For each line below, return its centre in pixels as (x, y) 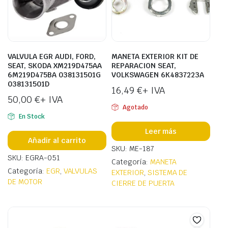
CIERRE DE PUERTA (143, 183)
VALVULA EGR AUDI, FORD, (52, 57)
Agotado (135, 108)
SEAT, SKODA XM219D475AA (55, 66)
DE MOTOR (25, 182)
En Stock (32, 117)
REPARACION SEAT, (144, 66)
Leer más (161, 131)
